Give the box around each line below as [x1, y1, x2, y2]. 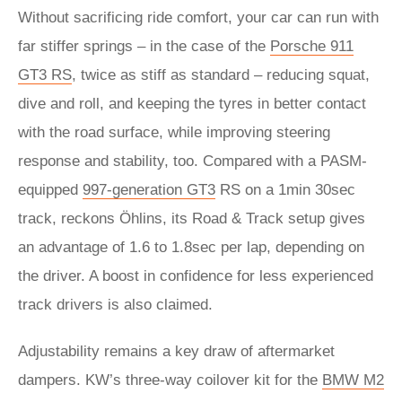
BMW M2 [322, 371, 384, 389]
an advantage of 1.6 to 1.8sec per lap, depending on [18, 239, 364, 256]
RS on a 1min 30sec [215, 181, 355, 198]
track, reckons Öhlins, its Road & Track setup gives [18, 210, 365, 227]
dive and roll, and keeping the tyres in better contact [18, 95, 366, 112]
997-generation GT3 [83, 181, 215, 198]
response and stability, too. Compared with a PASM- [18, 153, 367, 170]
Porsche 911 [270, 38, 354, 55]
